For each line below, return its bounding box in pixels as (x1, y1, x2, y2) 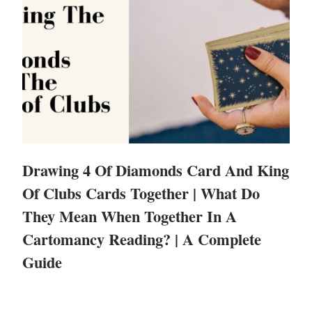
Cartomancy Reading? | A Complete (22, 228, 261, 251)
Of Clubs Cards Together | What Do (22, 182, 260, 205)
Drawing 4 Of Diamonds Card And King (22, 159, 289, 182)
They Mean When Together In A (22, 205, 237, 228)
